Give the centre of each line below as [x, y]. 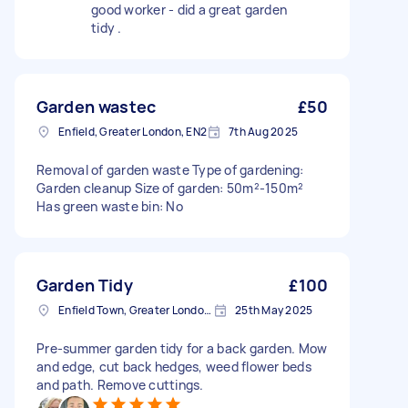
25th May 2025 [274, 310]
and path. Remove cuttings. [120, 385]
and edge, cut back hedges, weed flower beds [174, 367]
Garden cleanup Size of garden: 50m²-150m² [170, 188]
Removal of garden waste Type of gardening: [170, 170]
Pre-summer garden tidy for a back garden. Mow [182, 348]
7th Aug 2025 [263, 132]
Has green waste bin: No [110, 206]
